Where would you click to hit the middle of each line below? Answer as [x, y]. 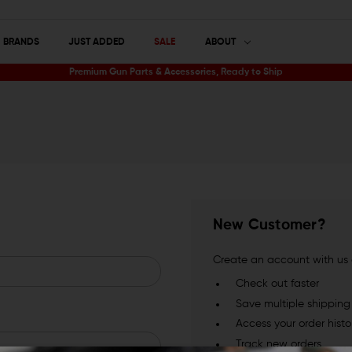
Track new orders [279, 344]
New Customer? [269, 226]
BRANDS [21, 42]
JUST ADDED [96, 42]
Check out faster [278, 284]
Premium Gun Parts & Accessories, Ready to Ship [176, 73]
